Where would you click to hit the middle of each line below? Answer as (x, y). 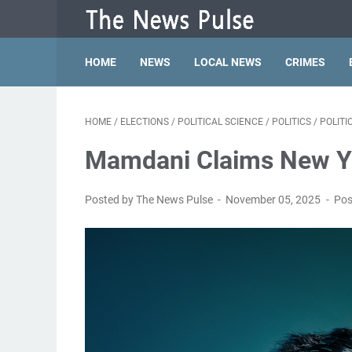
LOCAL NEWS (228, 62)
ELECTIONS (145, 122)
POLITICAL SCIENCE (220, 122)
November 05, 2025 (275, 200)
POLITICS (291, 122)
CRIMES (305, 62)
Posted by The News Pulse (150, 200)
